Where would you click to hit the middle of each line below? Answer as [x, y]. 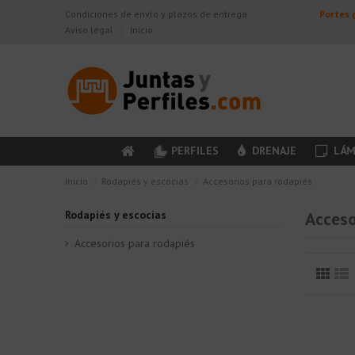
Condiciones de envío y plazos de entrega [158, 14]
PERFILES [195, 150]
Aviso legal [91, 30]
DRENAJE [273, 150]
